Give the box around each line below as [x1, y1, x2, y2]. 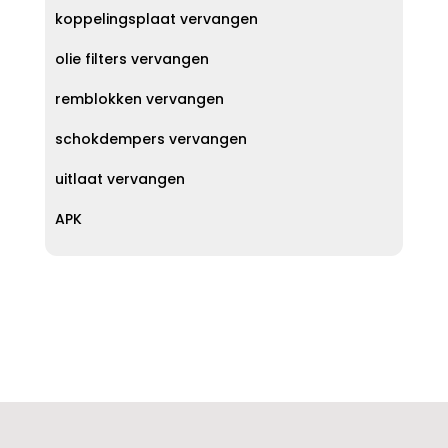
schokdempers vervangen [54, 129, 247, 149]
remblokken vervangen [54, 89, 224, 109]
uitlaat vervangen [54, 169, 185, 189]
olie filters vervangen [54, 49, 209, 69]
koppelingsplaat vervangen [54, 9, 258, 29]
